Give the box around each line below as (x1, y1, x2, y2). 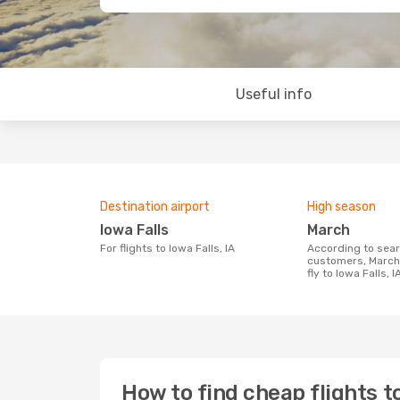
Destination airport (100, 199, 210, 214)
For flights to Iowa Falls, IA (106, 242, 235, 254)
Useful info (236, 86, 312, 103)
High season (307, 199, 376, 214)
